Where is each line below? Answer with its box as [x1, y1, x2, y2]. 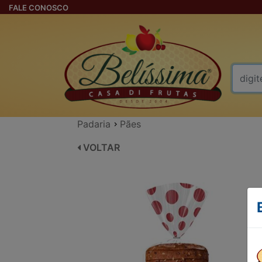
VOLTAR [81, 142, 120, 154]
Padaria [77, 118, 111, 130]
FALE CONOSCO [9, 3, 68, 12]
